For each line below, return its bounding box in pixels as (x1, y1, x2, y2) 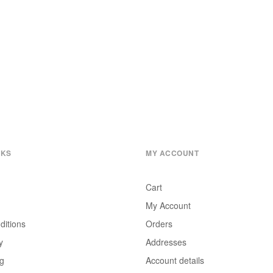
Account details (146, 253, 204, 266)
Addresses (146, 235, 186, 248)
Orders (146, 217, 172, 230)
